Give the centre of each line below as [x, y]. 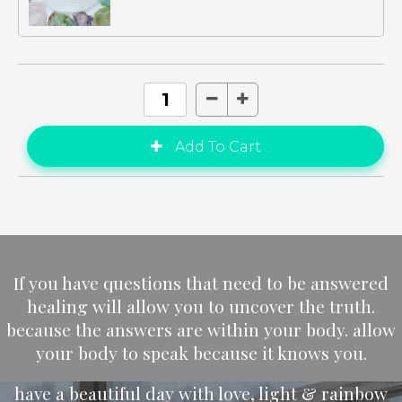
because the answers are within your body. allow [201, 329]
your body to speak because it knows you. [201, 352]
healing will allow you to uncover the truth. [201, 306]
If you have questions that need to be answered [201, 282]
